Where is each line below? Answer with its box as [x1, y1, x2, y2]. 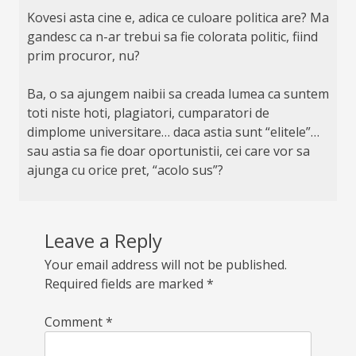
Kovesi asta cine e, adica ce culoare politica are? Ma [26, 8, 329, 26]
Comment [44, 312, 106, 331]
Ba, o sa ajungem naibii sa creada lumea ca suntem [26, 84, 329, 103]
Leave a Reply [44, 226, 162, 253]
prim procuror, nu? [26, 46, 140, 64]
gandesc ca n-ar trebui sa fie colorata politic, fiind [26, 27, 318, 45]
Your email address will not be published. [44, 255, 287, 273]
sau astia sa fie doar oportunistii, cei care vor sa [26, 141, 310, 160]
